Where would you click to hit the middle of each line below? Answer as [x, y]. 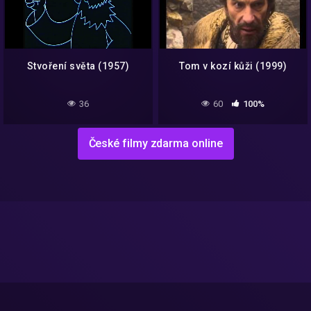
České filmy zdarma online [155, 143]
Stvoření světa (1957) [78, 66]
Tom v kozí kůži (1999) [233, 66]
